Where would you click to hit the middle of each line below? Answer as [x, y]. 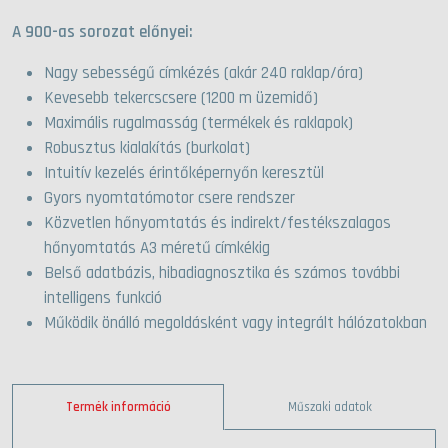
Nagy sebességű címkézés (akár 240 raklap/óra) [203, 73]
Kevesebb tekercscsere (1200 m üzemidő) [181, 98]
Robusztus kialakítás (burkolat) [147, 148]
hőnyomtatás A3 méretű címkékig [157, 248]
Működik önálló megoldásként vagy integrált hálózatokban [235, 323]
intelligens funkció [103, 298]
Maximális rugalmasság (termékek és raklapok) [198, 123]
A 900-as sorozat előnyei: [102, 32]
